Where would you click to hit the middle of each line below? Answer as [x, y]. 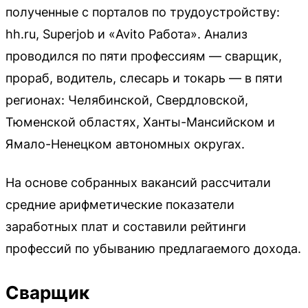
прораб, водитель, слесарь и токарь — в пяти [144, 78]
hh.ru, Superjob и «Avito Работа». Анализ [126, 34]
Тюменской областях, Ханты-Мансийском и [140, 122]
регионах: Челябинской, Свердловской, [127, 100]
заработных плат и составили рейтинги [126, 227]
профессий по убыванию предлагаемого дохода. [153, 249]
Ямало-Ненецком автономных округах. [125, 144]
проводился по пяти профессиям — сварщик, [144, 56]
